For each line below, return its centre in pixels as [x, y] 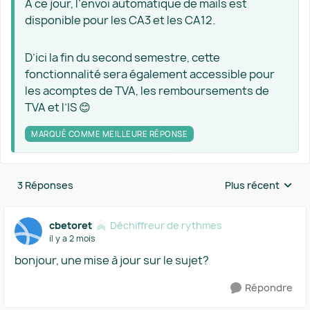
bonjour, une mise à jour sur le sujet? [112, 260]
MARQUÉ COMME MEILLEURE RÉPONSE [109, 134]
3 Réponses [45, 185]
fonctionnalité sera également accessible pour [150, 74]
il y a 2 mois [72, 238]
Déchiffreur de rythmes [166, 225]
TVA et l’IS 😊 [58, 107]
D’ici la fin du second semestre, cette [122, 57]
